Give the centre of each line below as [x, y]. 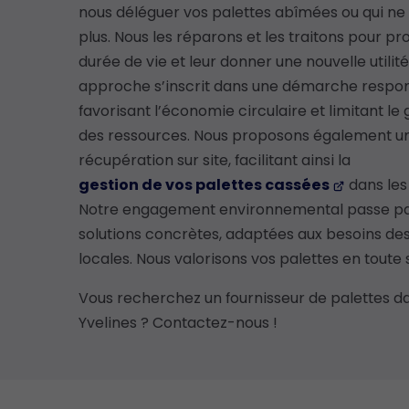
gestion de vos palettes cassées [204, 185]
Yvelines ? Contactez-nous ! [178, 323]
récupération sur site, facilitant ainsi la [214, 161]
